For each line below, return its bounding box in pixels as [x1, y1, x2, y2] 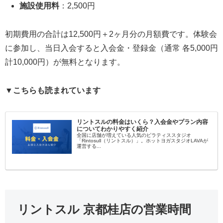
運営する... [76, 143, 101, 149]
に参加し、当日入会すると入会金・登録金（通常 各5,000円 [5, 43, 218, 52]
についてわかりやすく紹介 [76, 125, 148, 133]
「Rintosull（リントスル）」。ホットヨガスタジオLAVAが [76, 138, 208, 144]
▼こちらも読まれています [5, 86, 101, 95]
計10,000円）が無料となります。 [5, 57, 125, 66]
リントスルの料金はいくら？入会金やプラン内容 [76, 118, 208, 126]
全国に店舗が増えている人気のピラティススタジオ [76, 132, 191, 138]
